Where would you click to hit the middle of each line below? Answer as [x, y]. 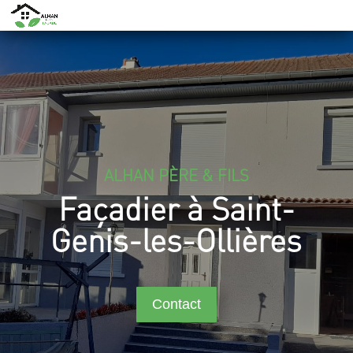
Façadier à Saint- [176, 208]
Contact [176, 305]
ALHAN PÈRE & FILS [176, 175]
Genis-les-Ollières [176, 239]
